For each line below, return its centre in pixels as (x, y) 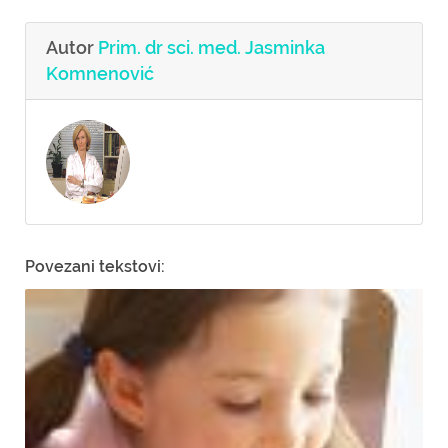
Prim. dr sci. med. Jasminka (211, 47)
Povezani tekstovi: (95, 266)
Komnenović (100, 73)
